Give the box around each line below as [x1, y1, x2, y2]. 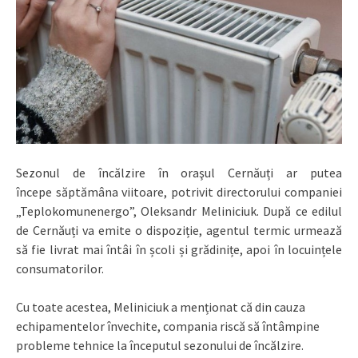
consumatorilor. [16, 261, 104, 277]
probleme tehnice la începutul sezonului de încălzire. [16, 337, 304, 354]
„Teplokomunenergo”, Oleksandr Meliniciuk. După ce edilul [16, 203, 342, 220]
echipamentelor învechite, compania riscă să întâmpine [16, 318, 320, 335]
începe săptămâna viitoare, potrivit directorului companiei [16, 184, 342, 201]
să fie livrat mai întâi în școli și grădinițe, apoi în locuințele [16, 241, 342, 258]
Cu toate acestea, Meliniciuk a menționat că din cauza [16, 299, 305, 316]
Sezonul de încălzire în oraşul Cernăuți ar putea [16, 165, 342, 181]
